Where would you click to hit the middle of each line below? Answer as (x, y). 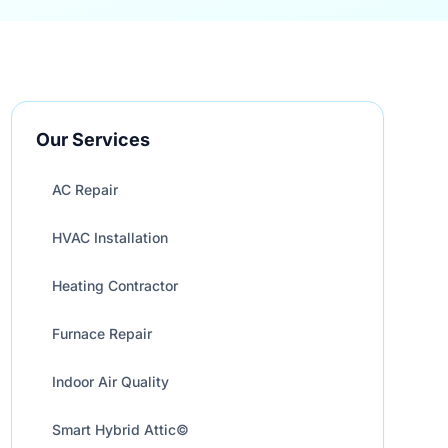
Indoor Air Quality (110, 381)
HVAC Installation (109, 237)
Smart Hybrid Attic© (120, 429)
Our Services (92, 139)
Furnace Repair (101, 333)
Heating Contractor (114, 285)
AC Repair (84, 189)
